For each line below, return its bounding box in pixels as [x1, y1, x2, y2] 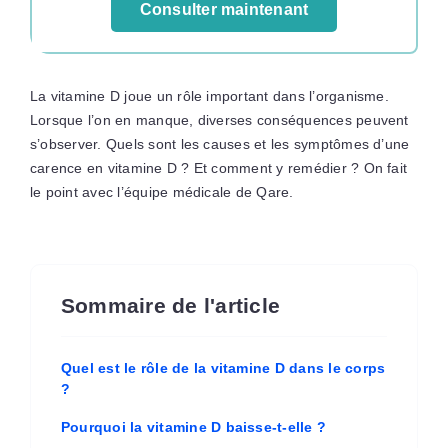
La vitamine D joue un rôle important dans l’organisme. [29, 88, 389, 104]
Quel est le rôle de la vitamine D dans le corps [60, 360, 386, 376]
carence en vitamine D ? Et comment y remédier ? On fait [29, 160, 408, 176]
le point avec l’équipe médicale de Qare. [29, 184, 294, 200]
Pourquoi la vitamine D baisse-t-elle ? [60, 419, 327, 435]
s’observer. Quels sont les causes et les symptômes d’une [29, 136, 410, 152]
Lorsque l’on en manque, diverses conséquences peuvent [29, 112, 409, 128]
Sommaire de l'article [60, 294, 281, 317]
